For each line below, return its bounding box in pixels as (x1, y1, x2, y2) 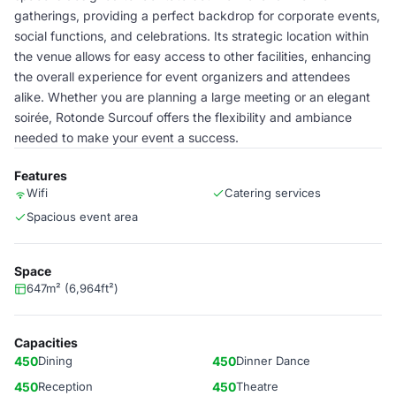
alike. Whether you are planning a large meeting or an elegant (14, 89, 370, 104)
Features (14, 168, 67, 183)
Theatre (236, 379, 278, 393)
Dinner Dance (236, 354, 310, 368)
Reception (38, 379, 93, 393)
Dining (38, 354, 72, 368)
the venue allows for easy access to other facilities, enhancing (14, 49, 371, 64)
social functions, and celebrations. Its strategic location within (14, 28, 369, 43)
